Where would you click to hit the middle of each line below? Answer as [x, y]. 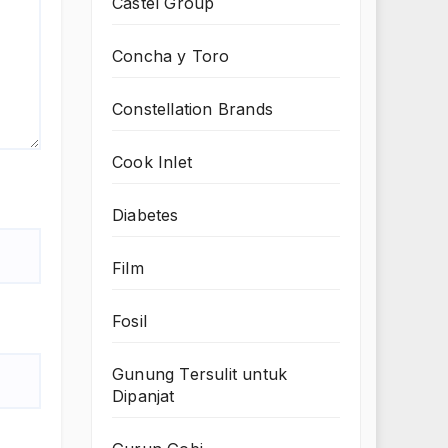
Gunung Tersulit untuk [200, 374]
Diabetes [145, 215]
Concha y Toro [171, 56]
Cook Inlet [152, 162]
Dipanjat [143, 396]
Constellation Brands [192, 109]
